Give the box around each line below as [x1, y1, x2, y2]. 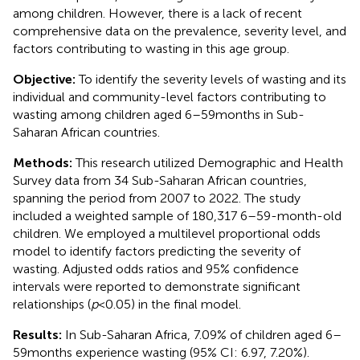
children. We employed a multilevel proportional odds [13, 225, 321, 241]
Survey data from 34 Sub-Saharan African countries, [13, 172, 307, 188]
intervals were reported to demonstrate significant [13, 278, 301, 294]
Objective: [13, 71, 79, 87]
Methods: [13, 154, 76, 170]
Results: [13, 326, 65, 342]
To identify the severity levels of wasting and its [79, 71, 346, 87]
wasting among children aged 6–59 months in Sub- [13, 106, 305, 122]
